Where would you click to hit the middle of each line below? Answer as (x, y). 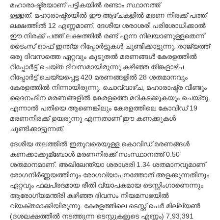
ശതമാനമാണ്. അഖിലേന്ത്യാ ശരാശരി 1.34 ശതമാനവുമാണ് (108, 165)
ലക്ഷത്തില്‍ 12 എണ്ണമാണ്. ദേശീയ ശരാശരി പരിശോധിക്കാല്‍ (108, 26)
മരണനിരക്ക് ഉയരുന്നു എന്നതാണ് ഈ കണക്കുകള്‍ (93, 119)
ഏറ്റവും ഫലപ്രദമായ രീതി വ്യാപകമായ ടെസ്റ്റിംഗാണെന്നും (107, 185)
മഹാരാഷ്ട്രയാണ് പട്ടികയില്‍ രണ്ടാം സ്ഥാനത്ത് (85, 5)
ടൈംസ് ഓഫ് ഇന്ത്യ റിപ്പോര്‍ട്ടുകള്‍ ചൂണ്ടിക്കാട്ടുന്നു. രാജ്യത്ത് (110, 46)
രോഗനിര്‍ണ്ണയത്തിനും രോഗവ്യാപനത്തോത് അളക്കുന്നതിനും (110, 175)
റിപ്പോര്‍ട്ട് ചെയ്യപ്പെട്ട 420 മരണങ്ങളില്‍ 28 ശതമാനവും (99, 77)
